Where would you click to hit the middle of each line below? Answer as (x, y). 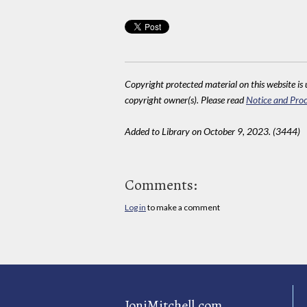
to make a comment (183, 207)
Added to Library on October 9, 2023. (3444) (212, 131)
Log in (135, 207)
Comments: (161, 185)
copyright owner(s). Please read (185, 99)
